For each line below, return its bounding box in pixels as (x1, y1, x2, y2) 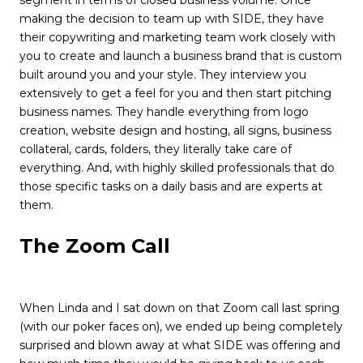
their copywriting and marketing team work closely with (19, 30, 335, 45)
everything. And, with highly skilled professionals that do (19, 160, 335, 176)
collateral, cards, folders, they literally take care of (19, 142, 292, 157)
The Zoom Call (19, 234, 170, 258)
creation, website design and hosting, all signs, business (19, 123, 331, 139)
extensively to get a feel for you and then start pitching (19, 86, 331, 101)
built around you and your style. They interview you (19, 67, 306, 83)
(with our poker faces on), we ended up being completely (19, 318, 343, 334)
